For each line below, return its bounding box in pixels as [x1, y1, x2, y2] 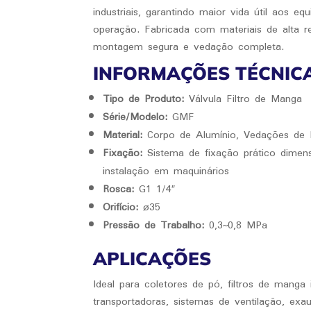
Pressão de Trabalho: [103, 215, 205, 235]
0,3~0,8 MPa [204, 215, 268, 235]
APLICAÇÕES [93, 247, 212, 271]
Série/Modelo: [103, 106, 168, 127]
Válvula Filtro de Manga [184, 88, 303, 109]
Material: [103, 124, 143, 145]
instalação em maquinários [103, 160, 230, 181]
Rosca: [103, 178, 135, 199]
